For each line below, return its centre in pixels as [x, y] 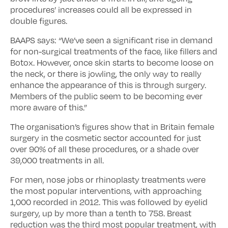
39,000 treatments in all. [57, 160]
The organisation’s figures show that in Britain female [112, 127]
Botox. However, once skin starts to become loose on [112, 63]
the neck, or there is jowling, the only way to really [106, 74]
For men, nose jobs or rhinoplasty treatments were [108, 180]
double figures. [39, 21]
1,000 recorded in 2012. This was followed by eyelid [109, 202]
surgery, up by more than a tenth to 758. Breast [101, 213]
